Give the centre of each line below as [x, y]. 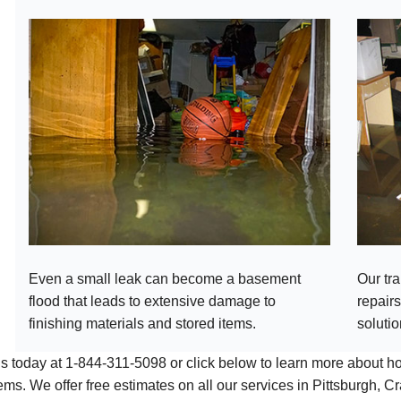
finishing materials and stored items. [143, 323]
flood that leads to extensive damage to [153, 301]
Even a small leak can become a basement [165, 278]
